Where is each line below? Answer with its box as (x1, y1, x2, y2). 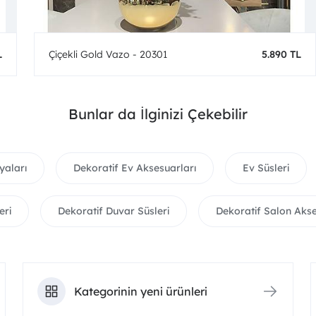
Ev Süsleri (243, 162, 289, 174)
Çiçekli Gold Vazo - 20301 (49, 48, 167, 61)
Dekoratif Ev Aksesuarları (73, 162, 196, 174)
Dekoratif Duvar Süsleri (58, 205, 169, 217)
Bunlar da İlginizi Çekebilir (68, 105, 248, 123)
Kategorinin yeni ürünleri (74, 284, 207, 298)
